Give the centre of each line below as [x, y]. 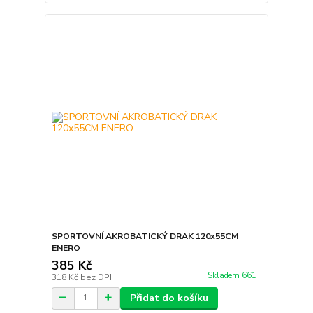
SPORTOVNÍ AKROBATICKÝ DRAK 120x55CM [145, 236]
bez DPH [98, 277]
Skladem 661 [233, 276]
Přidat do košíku [169, 298]
